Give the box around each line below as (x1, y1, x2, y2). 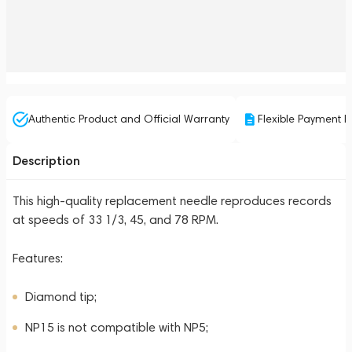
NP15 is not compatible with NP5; (25, 320, 208, 335)
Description (13, 153, 80, 168)
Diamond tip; (25, 289, 97, 304)
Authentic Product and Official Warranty (28, 112, 229, 126)
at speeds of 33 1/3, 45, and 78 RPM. (13, 212, 218, 227)
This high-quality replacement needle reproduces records (13, 193, 332, 208)
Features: (13, 251, 63, 266)
